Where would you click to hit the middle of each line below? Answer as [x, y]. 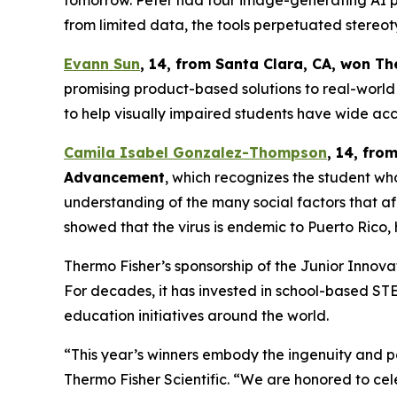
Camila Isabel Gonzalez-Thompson [195, 153]
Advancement [114, 178]
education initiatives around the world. [196, 316]
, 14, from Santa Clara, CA [236, 64]
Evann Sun [102, 64]
